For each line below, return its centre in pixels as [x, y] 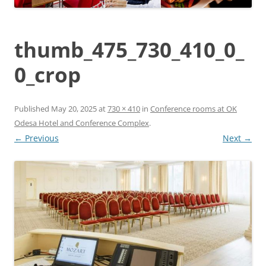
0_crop [47, 74]
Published [33, 108]
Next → [237, 138]
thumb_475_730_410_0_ [129, 49]
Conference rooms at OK [194, 108]
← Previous [37, 138]
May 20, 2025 [74, 108]
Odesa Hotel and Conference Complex [82, 123]
